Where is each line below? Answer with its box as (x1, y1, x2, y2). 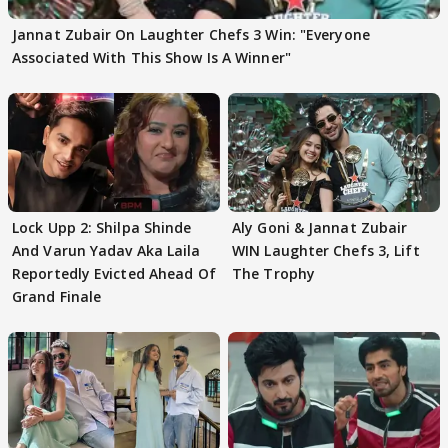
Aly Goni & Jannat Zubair (232, 218, 408, 238)
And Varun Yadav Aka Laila (12, 241, 201, 261)
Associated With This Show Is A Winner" (12, 48, 291, 67)
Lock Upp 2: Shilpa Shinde (12, 218, 192, 238)
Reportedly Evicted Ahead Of (12, 264, 216, 284)
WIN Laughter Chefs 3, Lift (232, 241, 420, 261)
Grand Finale (12, 287, 102, 307)
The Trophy (232, 264, 315, 284)
